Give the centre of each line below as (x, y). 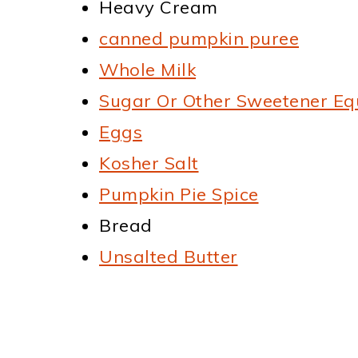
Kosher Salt (149, 163)
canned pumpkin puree (199, 38)
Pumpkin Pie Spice (179, 194)
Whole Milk (147, 69)
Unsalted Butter (169, 256)
